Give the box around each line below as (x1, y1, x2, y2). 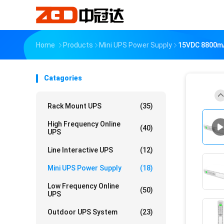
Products (63, 41, 93, 49)
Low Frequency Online (47, 182, 119, 190)
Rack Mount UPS (47, 102, 101, 110)
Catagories (44, 74, 82, 82)
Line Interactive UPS (47, 146, 113, 154)
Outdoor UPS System (47, 208, 117, 216)
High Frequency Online (47, 120, 120, 128)
